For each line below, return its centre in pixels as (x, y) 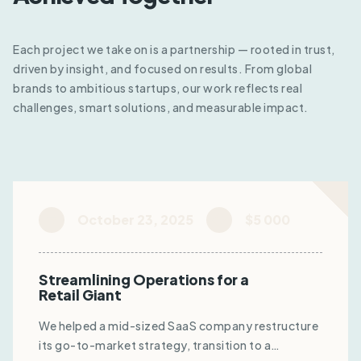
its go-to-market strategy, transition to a (155, 344)
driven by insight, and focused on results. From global (162, 68)
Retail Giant (80, 295)
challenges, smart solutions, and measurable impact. (161, 107)
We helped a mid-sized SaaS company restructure (178, 325)
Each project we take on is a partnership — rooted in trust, (174, 49)
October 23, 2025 (135, 220)
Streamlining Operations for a (144, 279)
